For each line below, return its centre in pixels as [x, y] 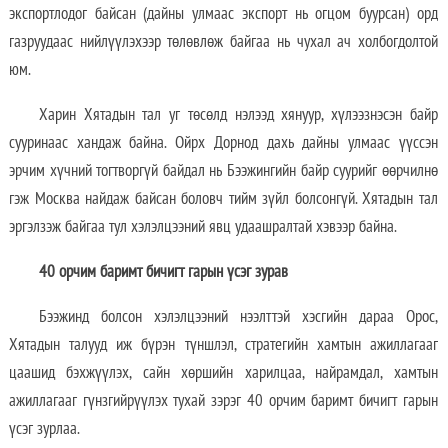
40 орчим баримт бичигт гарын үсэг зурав [163, 270]
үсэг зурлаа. [44, 427]
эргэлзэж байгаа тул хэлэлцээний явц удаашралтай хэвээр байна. [202, 225]
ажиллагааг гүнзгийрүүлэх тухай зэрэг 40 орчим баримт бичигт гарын [223, 399]
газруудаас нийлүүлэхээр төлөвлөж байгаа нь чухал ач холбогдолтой [223, 40]
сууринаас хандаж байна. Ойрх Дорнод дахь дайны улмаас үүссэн [223, 141]
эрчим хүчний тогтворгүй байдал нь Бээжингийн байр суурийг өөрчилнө [223, 169]
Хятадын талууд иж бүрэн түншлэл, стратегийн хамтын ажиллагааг [223, 343]
